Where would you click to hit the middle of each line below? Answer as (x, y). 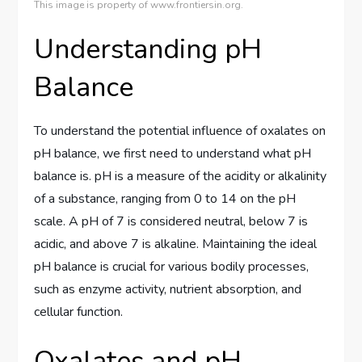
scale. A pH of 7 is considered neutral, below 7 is (171, 221)
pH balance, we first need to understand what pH (173, 154)
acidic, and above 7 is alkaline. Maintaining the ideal (176, 244)
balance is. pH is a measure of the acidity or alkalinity (181, 176)
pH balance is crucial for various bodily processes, (172, 267)
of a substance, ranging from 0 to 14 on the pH (165, 199)
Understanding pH (148, 49)
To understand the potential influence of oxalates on (180, 131)
